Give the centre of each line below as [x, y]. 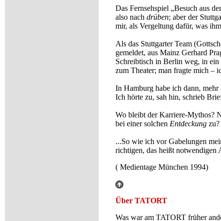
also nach [131, 17]
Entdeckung [188, 124]
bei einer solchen [143, 124]
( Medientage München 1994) [162, 167]
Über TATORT [141, 201]
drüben [158, 17]
